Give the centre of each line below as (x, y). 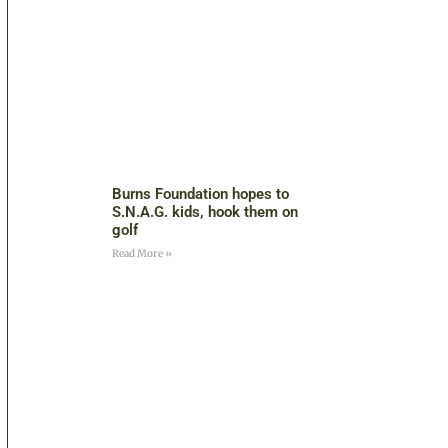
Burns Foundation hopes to (200, 194)
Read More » (141, 254)
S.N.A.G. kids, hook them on (204, 212)
